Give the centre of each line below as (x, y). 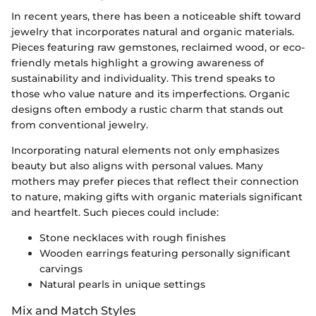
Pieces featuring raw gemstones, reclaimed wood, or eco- (158, 48)
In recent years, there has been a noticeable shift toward (156, 17)
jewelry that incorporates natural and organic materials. (153, 32)
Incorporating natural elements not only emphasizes (145, 151)
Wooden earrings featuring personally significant (165, 254)
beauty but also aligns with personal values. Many (137, 166)
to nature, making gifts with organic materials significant (157, 197)
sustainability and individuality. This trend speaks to (143, 79)
